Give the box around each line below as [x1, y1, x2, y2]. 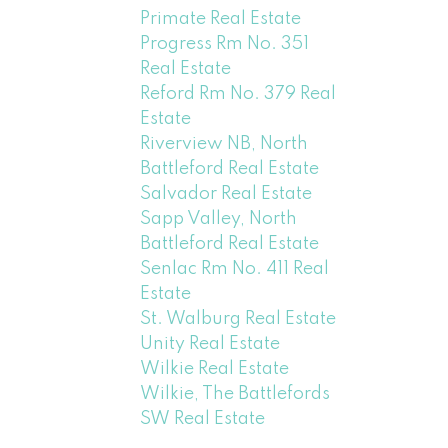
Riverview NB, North [140, 134, 309, 153]
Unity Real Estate [140, 334, 281, 353]
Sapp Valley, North [140, 209, 298, 228]
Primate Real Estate [140, 9, 302, 28]
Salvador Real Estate [140, 184, 313, 203]
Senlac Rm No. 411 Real [140, 259, 330, 278]
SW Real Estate [140, 409, 266, 428]
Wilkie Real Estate [140, 359, 290, 378]
